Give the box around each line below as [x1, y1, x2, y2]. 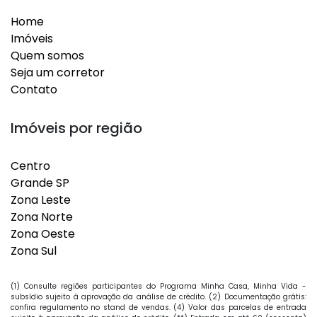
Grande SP [11, 175, 69, 191]
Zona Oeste [11, 226, 75, 242]
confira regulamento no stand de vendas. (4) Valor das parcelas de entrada [11, 302, 306, 313]
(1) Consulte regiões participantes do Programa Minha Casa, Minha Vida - [11, 281, 306, 292]
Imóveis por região [11, 118, 142, 138]
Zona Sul [11, 243, 57, 259]
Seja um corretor [11, 64, 105, 81]
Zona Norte [11, 209, 73, 225]
